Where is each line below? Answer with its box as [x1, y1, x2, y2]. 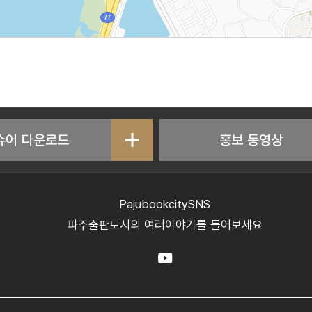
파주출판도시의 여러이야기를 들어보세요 [67, 217, 263, 233]
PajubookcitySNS [119, 196, 210, 212]
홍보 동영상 [219, 130, 283, 149]
